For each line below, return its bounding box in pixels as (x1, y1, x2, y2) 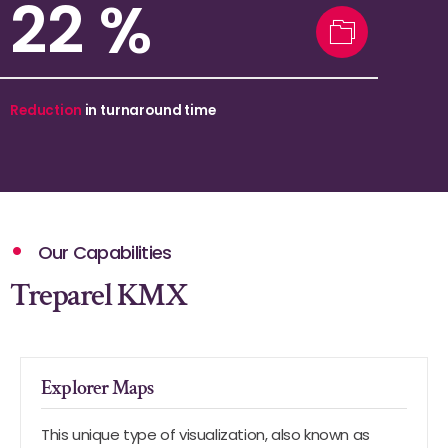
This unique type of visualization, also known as (41, 424, 370, 445)
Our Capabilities (33, 240, 172, 265)
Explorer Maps (41, 375, 154, 401)
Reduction (10, 101, 85, 120)
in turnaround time (84, 101, 216, 120)
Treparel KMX (10, 275, 187, 316)
